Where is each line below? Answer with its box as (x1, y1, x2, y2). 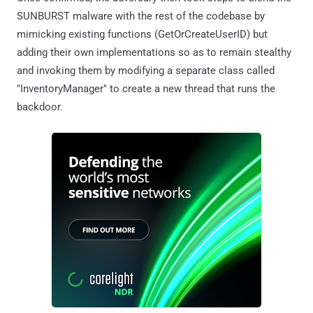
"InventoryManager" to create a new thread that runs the (17, 82, 275, 95)
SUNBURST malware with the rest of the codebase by (17, 9, 265, 22)
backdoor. (17, 100, 63, 113)
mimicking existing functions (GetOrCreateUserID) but (17, 27, 268, 41)
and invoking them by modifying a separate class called (17, 64, 275, 77)
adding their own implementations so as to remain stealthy (17, 45, 291, 59)
